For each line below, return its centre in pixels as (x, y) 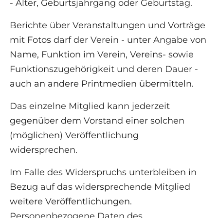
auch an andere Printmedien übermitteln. (102, 84)
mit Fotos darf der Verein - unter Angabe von (108, 40)
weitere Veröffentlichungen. (71, 202)
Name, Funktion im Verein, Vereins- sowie (102, 55)
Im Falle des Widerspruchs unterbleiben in (103, 173)
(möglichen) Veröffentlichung (74, 136)
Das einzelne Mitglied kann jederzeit (90, 106)
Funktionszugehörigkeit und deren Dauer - (104, 69)
